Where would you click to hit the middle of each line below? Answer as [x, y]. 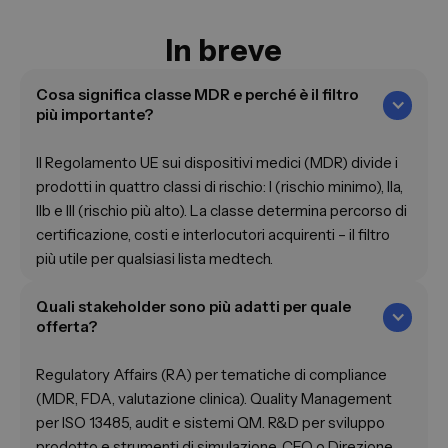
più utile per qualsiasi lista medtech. [154, 259]
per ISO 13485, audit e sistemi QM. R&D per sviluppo [210, 423]
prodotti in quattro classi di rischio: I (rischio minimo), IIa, [219, 187]
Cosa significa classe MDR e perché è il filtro [197, 95]
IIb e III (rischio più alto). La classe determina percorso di [221, 211]
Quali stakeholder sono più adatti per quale [193, 307]
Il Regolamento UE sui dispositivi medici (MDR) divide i [217, 163]
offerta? [66, 327]
